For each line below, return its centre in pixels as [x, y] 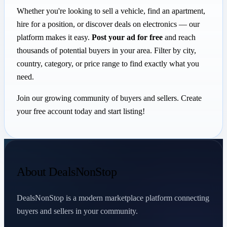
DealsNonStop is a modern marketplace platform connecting [113, 198]
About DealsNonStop [67, 172]
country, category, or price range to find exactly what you [108, 63]
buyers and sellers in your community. [77, 211]
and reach [179, 37]
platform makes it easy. [54, 37]
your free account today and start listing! [81, 111]
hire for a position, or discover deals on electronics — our [108, 24]
